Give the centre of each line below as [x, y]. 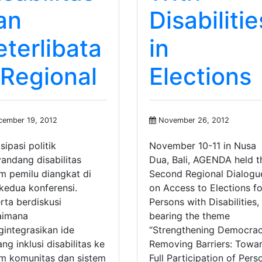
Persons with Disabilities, [204, 202]
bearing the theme [189, 216]
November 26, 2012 [192, 120]
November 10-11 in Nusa [202, 146]
